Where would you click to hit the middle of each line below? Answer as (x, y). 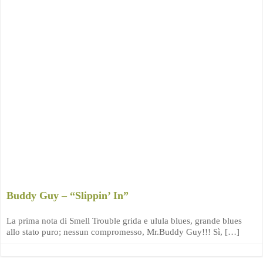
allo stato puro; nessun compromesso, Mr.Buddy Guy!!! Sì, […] (123, 232)
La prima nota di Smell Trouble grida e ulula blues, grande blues (124, 221)
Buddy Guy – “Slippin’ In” (68, 195)
